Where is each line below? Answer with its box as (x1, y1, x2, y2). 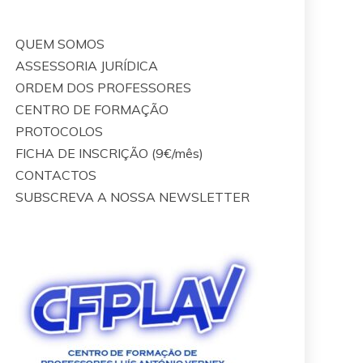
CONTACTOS (15, 166, 96, 183)
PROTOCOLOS (15, 122, 103, 139)
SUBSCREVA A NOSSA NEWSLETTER (15, 188, 250, 205)
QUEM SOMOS (15, 35, 105, 52)
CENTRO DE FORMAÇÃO (15, 100, 169, 117)
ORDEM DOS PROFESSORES (15, 79, 191, 96)
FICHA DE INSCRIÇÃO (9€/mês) (15, 144, 203, 161)
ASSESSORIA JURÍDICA (15, 57, 158, 74)
